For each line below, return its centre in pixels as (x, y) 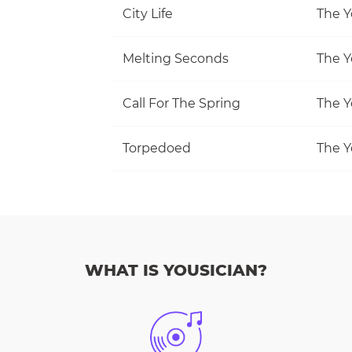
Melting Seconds (176, 58)
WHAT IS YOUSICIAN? (176, 270)
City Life (148, 13)
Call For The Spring (181, 103)
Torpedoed (157, 148)
